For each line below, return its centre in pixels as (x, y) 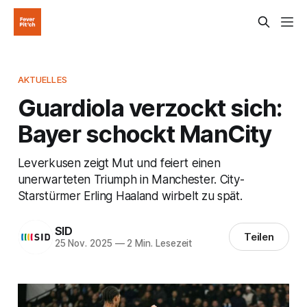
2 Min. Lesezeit (158, 244)
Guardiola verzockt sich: (150, 107)
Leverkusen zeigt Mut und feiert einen (119, 162)
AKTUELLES (42, 79)
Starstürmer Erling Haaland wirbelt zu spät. (130, 195)
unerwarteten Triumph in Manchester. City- (131, 179)
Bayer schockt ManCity (145, 133)
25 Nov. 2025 (83, 244)
